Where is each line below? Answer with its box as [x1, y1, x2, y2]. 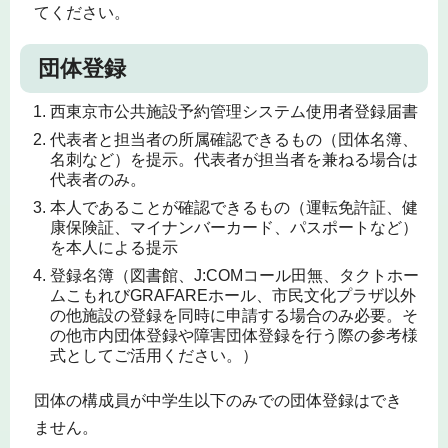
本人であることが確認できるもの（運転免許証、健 [50, 198, 418, 216]
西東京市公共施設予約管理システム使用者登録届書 [50, 102, 418, 120]
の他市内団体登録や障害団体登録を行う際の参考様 [50, 326, 418, 344]
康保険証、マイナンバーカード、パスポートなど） [50, 218, 418, 236]
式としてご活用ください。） [50, 346, 258, 364]
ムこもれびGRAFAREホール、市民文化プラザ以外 [50, 286, 416, 304]
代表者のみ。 [50, 170, 146, 188]
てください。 [33, 4, 130, 22]
